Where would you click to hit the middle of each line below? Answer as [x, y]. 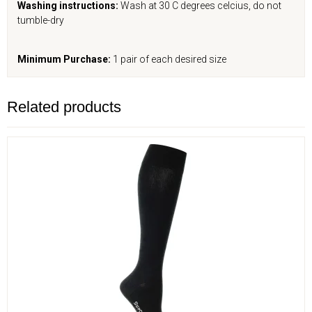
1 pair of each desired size [169, 60]
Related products [64, 107]
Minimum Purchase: [64, 60]
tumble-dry [41, 21]
